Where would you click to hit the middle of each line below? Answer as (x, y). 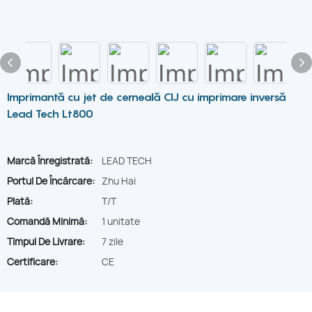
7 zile (112, 241)
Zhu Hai (119, 181)
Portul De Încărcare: (51, 181)
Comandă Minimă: (47, 221)
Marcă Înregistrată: (50, 161)
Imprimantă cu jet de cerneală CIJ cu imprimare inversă (147, 97)
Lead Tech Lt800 (50, 114)
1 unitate (121, 221)
